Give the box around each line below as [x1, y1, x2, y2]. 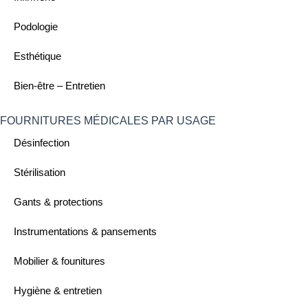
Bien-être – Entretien [14, 79, 105, 91]
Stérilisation [14, 166, 65, 178]
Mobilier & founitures [14, 254, 105, 267]
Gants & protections [14, 195, 103, 208]
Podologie [14, 20, 58, 32]
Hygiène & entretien [14, 284, 102, 296]
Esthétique [14, 49, 61, 62]
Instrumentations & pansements [14, 225, 157, 237]
